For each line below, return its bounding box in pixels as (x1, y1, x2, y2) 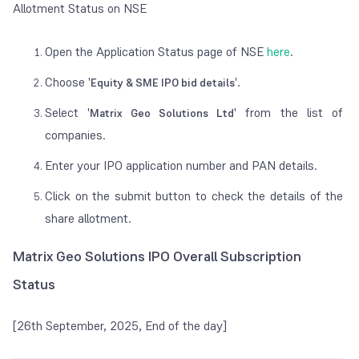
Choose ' (45, 74, 91, 91)
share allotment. (45, 210, 135, 228)
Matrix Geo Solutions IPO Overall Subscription (13, 247, 301, 267)
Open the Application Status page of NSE (45, 43, 264, 61)
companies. (45, 127, 109, 144)
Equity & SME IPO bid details (91, 75, 235, 91)
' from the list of (234, 104, 344, 122)
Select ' (45, 104, 91, 122)
